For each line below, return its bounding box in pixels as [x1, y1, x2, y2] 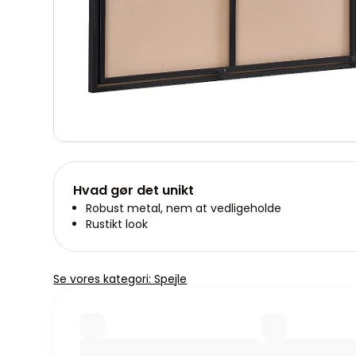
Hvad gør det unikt [73, 180, 195, 199]
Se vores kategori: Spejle [53, 270, 188, 287]
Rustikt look [86, 215, 149, 232]
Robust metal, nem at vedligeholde [86, 199, 282, 216]
